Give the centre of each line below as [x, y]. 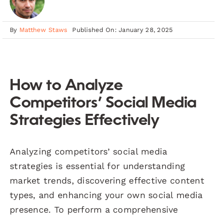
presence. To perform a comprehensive [94, 209]
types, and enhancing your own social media [106, 195]
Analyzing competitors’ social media [89, 151]
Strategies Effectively [85, 121]
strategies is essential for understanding [98, 166]
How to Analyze [66, 86]
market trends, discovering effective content [107, 180]
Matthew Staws [43, 30]
